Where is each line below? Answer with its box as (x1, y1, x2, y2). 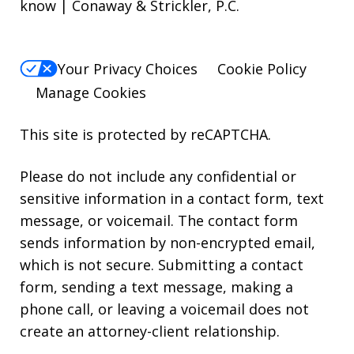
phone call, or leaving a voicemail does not (20, 299, 309, 319)
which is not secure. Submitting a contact (20, 255, 303, 275)
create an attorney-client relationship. (20, 322, 280, 341)
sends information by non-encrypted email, (20, 233, 315, 253)
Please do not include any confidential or (20, 167, 296, 186)
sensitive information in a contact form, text (20, 189, 324, 209)
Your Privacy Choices (58, 59, 198, 79)
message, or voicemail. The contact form (20, 211, 298, 231)
